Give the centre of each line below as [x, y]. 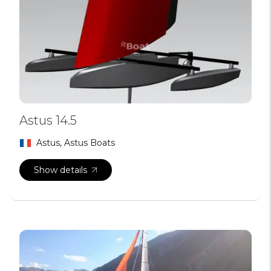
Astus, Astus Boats [76, 143]
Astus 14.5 [48, 120]
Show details [60, 170]
